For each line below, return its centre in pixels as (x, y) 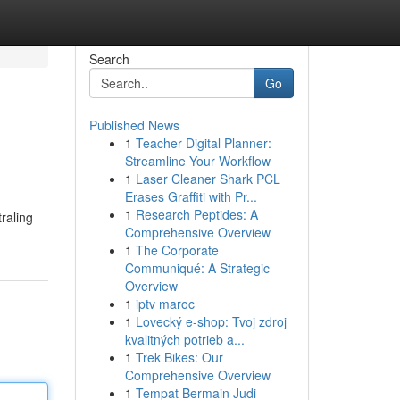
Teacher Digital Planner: (203, 143)
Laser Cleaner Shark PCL (208, 179)
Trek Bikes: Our (179, 357)
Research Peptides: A (196, 214)
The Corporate (177, 250)
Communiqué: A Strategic (197, 268)
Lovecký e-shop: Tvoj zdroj (211, 321)
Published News (134, 125)
